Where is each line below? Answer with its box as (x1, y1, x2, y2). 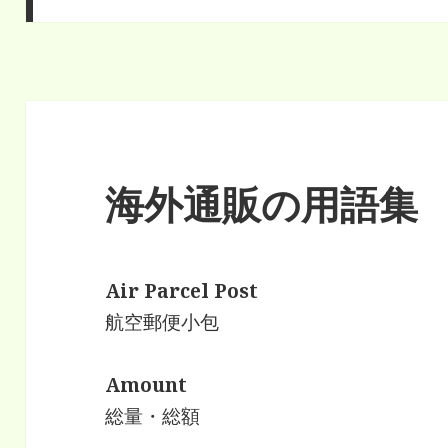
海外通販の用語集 (105, 177, 419, 231)
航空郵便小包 (105, 309, 220, 336)
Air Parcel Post (105, 278, 259, 305)
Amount (105, 372, 188, 399)
